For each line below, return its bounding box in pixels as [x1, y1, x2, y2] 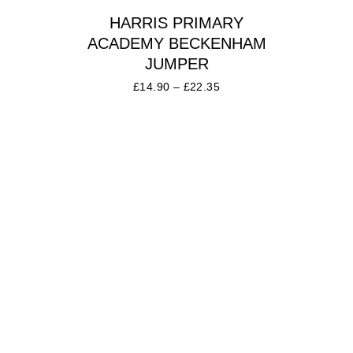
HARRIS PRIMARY [110, 14, 243, 32]
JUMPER [144, 55, 209, 73]
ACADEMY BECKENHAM [87, 35, 266, 53]
